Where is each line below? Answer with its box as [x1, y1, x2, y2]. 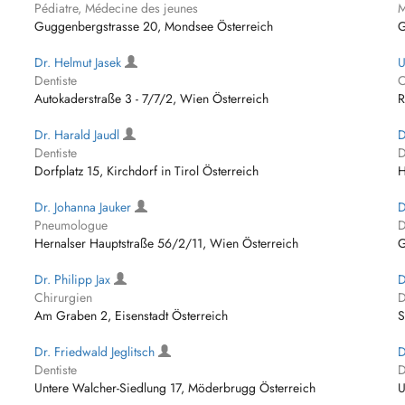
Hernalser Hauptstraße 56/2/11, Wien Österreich [34, 234, 299, 252]
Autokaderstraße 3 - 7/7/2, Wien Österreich [34, 89, 269, 108]
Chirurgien [34, 288, 93, 306]
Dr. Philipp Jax [34, 270, 115, 288]
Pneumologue [34, 216, 108, 234]
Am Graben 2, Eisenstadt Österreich [34, 306, 229, 325]
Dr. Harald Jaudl [34, 126, 124, 144]
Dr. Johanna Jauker [34, 198, 136, 216]
